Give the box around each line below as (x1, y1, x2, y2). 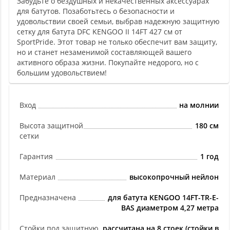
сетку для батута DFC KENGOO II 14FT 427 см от (17, 27, 182, 36)
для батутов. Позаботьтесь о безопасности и (17, 6, 175, 16)
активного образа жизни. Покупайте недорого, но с (17, 57, 199, 67)
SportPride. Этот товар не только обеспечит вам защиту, (17, 37, 217, 47)
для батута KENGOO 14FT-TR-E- (108, 193, 219, 202)
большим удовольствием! (17, 68, 107, 78)
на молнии (179, 100, 219, 110)
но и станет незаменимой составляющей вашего (17, 47, 191, 57)
